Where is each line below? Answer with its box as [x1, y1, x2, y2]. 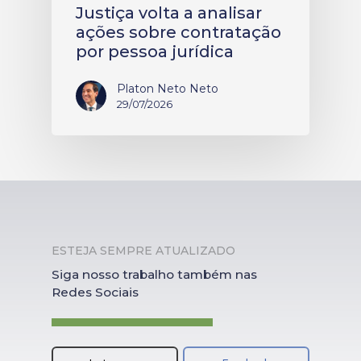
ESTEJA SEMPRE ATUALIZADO [52, 243, 235, 258]
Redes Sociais [52, 284, 139, 300]
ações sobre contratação [76, 22, 281, 42]
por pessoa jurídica [76, 41, 234, 61]
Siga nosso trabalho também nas [52, 266, 257, 282]
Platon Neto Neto [117, 81, 218, 96]
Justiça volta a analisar [76, 2, 262, 23]
